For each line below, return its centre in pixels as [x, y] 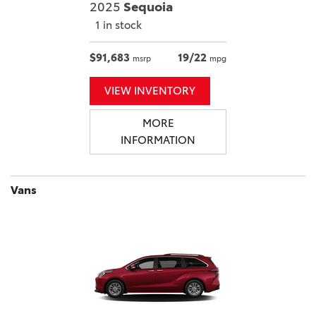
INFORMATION [158, 140]
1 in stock [119, 25]
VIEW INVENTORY [150, 91]
